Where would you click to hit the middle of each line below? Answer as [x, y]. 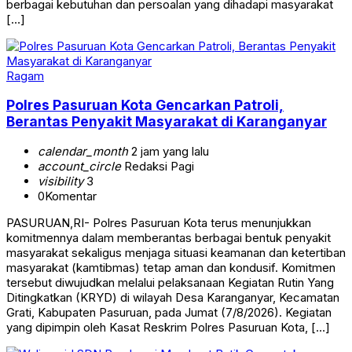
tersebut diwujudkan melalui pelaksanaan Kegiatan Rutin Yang [170, 282]
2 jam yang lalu [169, 151]
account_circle [79, 166]
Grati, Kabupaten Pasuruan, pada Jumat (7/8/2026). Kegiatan [169, 312]
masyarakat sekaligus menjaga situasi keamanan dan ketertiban [176, 252]
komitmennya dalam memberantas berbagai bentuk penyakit [169, 237]
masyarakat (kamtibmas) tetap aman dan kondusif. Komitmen [171, 267]
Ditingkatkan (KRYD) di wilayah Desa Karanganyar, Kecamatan [173, 297]
